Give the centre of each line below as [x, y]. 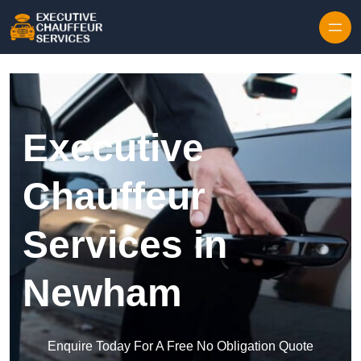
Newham [102, 293]
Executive [113, 148]
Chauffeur [114, 197]
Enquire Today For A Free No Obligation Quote [180, 346]
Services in [125, 245]
